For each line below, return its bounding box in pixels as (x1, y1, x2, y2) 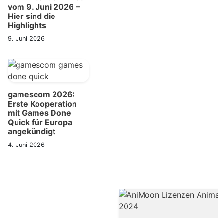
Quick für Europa (8, 117, 72, 127)
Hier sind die (8, 11, 55, 21)
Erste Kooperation (8, 99, 77, 109)
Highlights (8, 20, 46, 30)
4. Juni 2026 (8, 141, 45, 148)
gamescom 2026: (8, 90, 75, 99)
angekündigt (8, 127, 55, 136)
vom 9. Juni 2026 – (8, 2, 80, 12)
